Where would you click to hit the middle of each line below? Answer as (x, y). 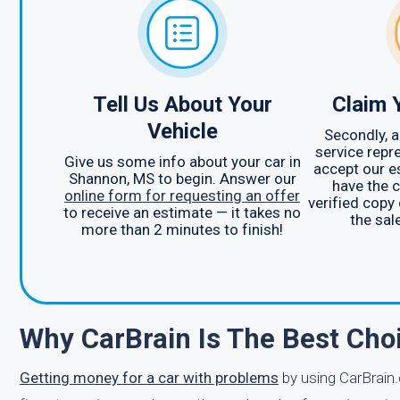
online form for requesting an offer (182, 196)
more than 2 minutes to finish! (182, 229)
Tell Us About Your (182, 104)
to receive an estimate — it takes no (182, 212)
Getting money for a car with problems (149, 378)
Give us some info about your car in (182, 162)
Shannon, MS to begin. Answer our (182, 179)
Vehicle (182, 131)
